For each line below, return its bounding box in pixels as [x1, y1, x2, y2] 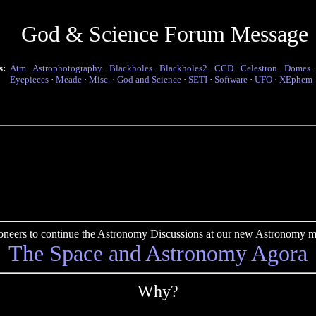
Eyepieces [10, 74, 49, 85]
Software [214, 74, 248, 85]
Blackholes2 [159, 63, 207, 73]
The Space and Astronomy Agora [8, 241, 308, 266]
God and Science [117, 74, 181, 85]
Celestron [241, 63, 277, 73]
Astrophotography [32, 63, 102, 73]
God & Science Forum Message [20, 21, 308, 47]
